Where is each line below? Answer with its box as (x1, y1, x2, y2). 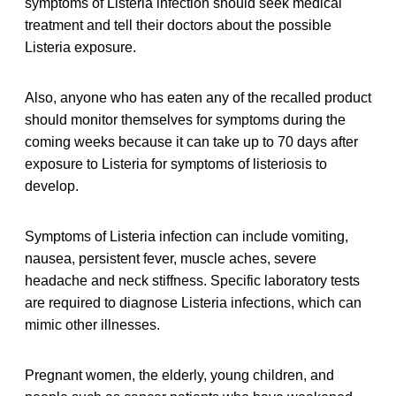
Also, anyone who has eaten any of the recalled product (25, 90, 371, 106)
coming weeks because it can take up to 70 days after (25, 134, 358, 150)
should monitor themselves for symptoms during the (25, 112, 346, 128)
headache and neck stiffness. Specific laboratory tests (25, 273, 360, 289)
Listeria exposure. (25, 40, 136, 56)
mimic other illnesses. (25, 317, 160, 333)
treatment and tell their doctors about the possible (25, 18, 331, 34)
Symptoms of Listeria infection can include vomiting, (25, 229, 348, 245)
